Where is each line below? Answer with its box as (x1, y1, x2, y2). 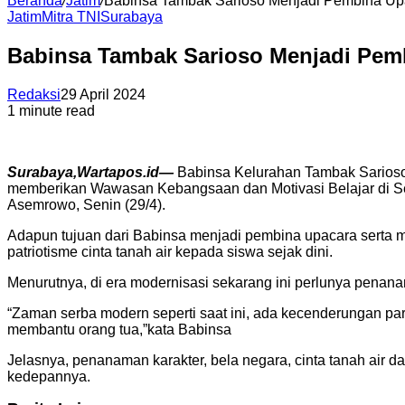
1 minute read (7, 102, 95, 118)
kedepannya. (7, 368, 90, 384)
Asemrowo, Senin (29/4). (7, 196, 165, 212)
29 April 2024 (61, 86, 146, 102)
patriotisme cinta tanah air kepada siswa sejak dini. (7, 243, 333, 259)
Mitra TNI (42, 9, 100, 24)
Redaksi (7, 86, 61, 102)
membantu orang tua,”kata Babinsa (7, 321, 231, 337)
